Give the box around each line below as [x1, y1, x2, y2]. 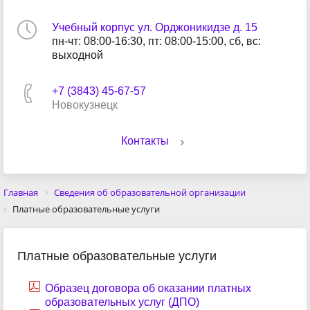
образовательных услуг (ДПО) [45, 295, 199, 308]
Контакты [120, 135, 169, 147]
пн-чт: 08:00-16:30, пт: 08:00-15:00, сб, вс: [52, 35, 261, 47]
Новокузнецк [52, 99, 118, 111]
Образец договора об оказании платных [45, 282, 251, 294]
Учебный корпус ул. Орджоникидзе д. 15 [52, 21, 257, 33]
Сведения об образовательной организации [54, 186, 246, 199]
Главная [3, 186, 38, 199]
